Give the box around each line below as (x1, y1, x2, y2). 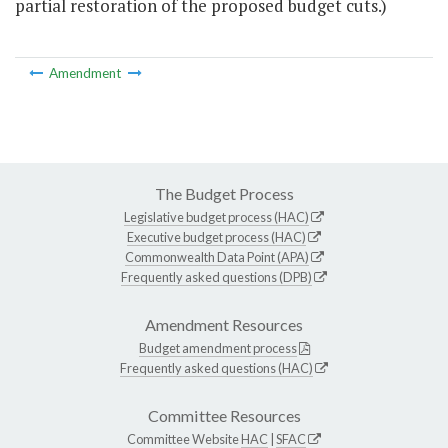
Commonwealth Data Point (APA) (124, 248, 309, 265)
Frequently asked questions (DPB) (121, 268, 312, 285)
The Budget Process (154, 183, 294, 203)
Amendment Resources (145, 314, 303, 334)
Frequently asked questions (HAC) (120, 359, 313, 376)
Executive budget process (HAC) (127, 228, 306, 245)
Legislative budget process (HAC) (124, 208, 309, 225)
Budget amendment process (138, 339, 297, 356)
